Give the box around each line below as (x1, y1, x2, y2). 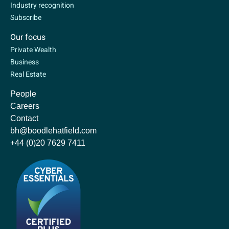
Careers (10, 102, 39, 111)
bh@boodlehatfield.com (10, 126, 97, 135)
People (10, 89, 36, 99)
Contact (10, 114, 38, 123)
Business (10, 58, 39, 66)
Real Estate (10, 70, 46, 79)
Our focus (10, 32, 45, 42)
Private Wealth (10, 45, 56, 54)
